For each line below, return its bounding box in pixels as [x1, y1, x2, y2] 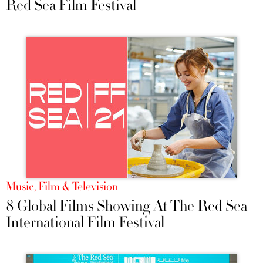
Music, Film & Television [6, 179, 118, 195]
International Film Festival [6, 213, 164, 233]
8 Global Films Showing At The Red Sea [6, 196, 247, 217]
